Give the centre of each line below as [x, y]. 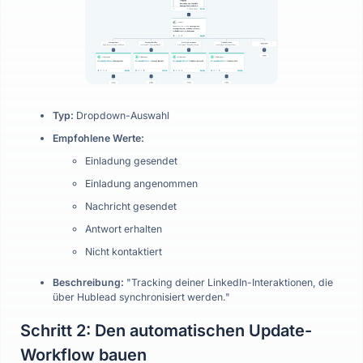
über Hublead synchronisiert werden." [141, 297]
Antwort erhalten [124, 229]
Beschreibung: [88, 282]
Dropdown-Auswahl [122, 115]
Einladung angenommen [141, 184]
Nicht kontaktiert [124, 252]
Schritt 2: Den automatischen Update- [166, 331]
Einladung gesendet [131, 161]
